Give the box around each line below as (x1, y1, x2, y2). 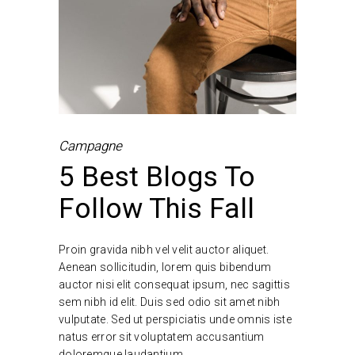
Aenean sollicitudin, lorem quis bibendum (59, 260, 272, 273)
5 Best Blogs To (59, 156, 255, 198)
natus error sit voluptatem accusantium (59, 330, 265, 343)
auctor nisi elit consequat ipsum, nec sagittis (59, 277, 290, 291)
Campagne (59, 136, 122, 156)
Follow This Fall (59, 188, 254, 230)
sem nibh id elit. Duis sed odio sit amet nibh (59, 295, 281, 308)
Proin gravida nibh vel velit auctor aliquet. (59, 242, 269, 256)
